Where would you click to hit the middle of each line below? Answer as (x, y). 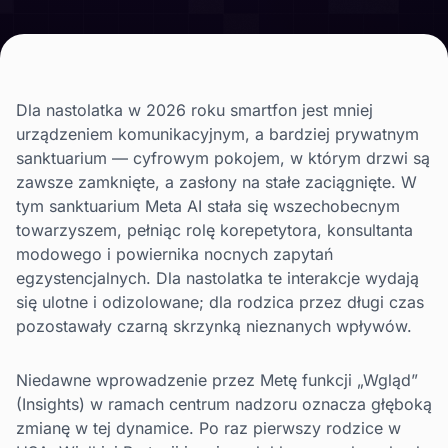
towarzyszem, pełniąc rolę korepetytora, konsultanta (214, 230)
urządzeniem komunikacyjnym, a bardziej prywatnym (217, 134)
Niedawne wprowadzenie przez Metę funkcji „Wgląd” (217, 380)
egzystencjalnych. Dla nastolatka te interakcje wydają (217, 278)
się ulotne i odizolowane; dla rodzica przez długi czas (220, 302)
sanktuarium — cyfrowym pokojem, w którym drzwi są (223, 158)
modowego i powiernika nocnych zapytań (174, 254)
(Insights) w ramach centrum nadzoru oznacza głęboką (224, 404)
